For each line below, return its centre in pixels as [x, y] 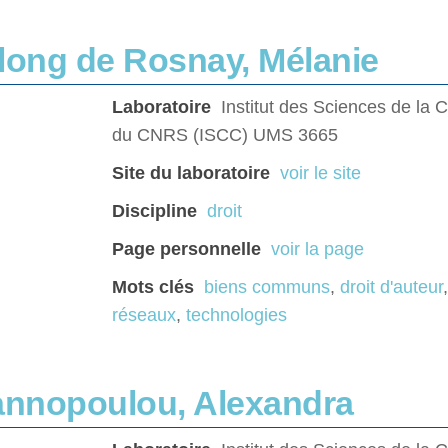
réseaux [144, 315]
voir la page [317, 249]
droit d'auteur [391, 287]
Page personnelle [186, 249]
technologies [236, 315]
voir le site [320, 173]
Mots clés [153, 287]
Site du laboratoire [191, 173]
